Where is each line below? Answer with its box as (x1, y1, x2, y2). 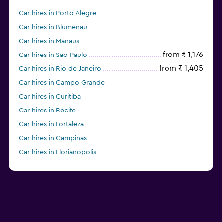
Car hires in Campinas (19, 135, 87, 142)
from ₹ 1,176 (163, 51, 203, 59)
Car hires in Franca (19, 163, 77, 170)
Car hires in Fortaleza (19, 121, 84, 128)
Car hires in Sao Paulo (19, 52, 87, 59)
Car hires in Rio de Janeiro (19, 65, 101, 73)
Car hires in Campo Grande (19, 79, 105, 87)
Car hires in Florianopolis (19, 149, 96, 156)
